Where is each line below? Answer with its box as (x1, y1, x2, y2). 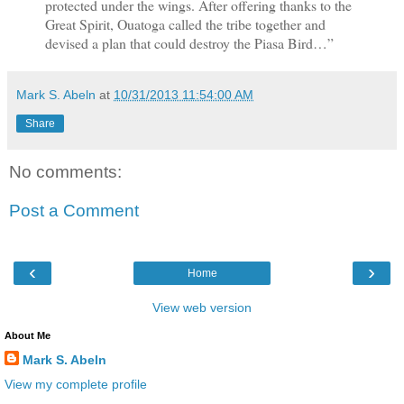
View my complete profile (5, 377, 147, 391)
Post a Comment (9, 201, 139, 221)
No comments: (9, 161, 122, 181)
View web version (152, 299, 252, 315)
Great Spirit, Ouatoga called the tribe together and (45, 14, 326, 33)
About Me (5, 329, 50, 341)
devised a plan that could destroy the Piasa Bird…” (45, 32, 334, 52)
